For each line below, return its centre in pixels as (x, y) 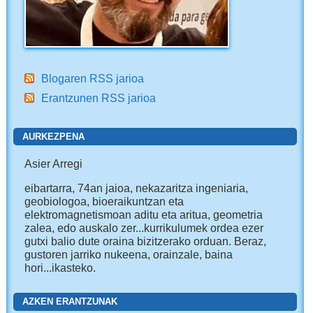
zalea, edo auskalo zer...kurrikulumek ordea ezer (144, 227)
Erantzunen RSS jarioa (99, 98)
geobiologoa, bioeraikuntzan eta (104, 201)
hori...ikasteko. (60, 267)
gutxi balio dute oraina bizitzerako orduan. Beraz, (146, 241)
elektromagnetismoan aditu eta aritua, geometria (144, 214)
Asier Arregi (54, 163)
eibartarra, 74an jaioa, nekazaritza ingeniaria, (137, 188)
